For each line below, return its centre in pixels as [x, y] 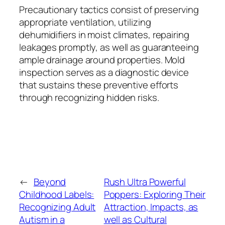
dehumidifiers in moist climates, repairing [104, 35]
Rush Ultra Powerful [145, 182]
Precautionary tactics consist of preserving [109, 10]
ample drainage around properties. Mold [102, 60]
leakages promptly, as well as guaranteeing [109, 47]
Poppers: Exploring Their [155, 195]
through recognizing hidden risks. [89, 98]
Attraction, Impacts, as [151, 207]
